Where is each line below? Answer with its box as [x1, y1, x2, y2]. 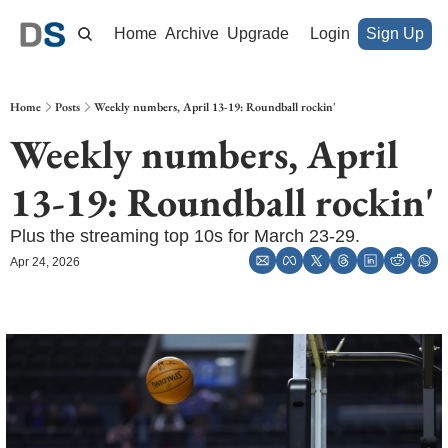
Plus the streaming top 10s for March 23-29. [10, 226, 360, 246]
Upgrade [226, 25, 289, 42]
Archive [164, 25, 219, 42]
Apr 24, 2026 [10, 255, 80, 269]
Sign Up [366, 25, 424, 42]
